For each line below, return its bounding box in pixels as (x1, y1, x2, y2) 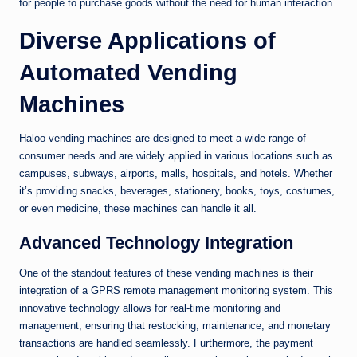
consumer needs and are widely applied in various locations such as (19, 150, 333, 163)
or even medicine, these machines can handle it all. (19, 202, 257, 215)
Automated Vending (19, 60, 237, 86)
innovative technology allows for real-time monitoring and (19, 302, 280, 315)
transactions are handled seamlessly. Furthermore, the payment (19, 337, 313, 350)
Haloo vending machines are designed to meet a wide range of (19, 132, 306, 145)
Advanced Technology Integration (19, 233, 293, 253)
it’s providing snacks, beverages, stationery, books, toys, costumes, (19, 185, 335, 198)
